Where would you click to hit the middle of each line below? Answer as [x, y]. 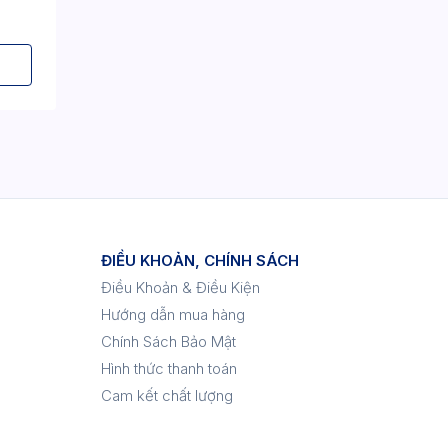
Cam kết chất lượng [167, 395]
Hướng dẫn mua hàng [173, 314]
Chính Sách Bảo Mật [169, 341]
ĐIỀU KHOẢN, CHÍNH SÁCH [200, 260]
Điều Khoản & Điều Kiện [181, 287]
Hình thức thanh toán [169, 368]
